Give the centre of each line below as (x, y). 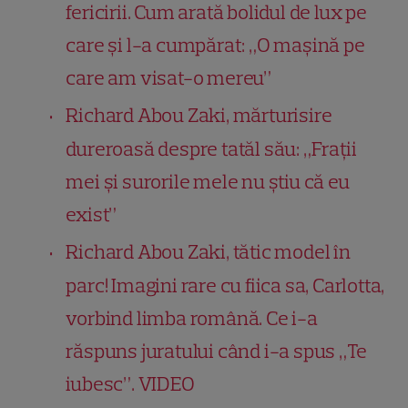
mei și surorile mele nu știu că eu (208, 181)
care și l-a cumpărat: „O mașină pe (215, 45)
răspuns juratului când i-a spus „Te (216, 351)
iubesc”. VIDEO (130, 383)
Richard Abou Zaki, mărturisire (199, 115)
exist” (92, 214)
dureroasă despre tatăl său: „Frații (211, 148)
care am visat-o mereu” (169, 77)
